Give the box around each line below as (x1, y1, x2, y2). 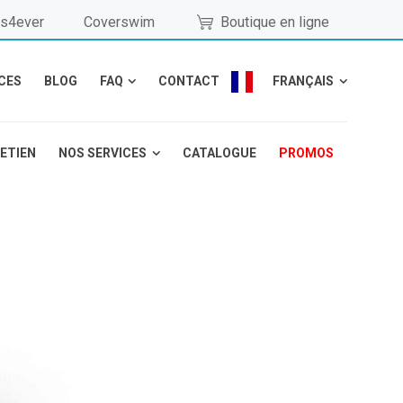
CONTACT (158, 74, 220, 88)
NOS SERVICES (58, 146, 148, 160)
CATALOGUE (182, 146, 256, 160)
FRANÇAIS (273, 74, 335, 88)
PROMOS (278, 146, 334, 160)
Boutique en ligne (220, 13, 329, 31)
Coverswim (83, 13, 155, 31)
